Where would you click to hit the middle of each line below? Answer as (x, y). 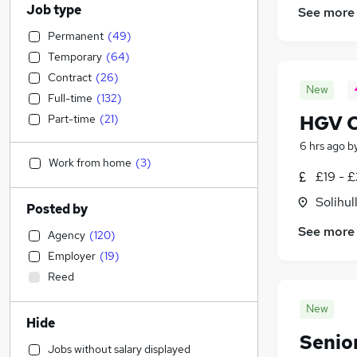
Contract (70, 77)
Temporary (75, 57)
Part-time (72, 119)
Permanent (76, 36)
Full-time (70, 98)
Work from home (90, 163)
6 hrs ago (322, 146)
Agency (67, 235)
